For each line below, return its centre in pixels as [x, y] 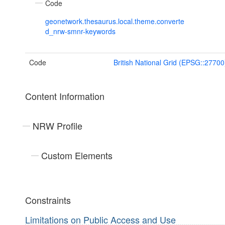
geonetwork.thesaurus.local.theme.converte [115, 21]
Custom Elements [77, 155]
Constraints [48, 200]
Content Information [65, 96]
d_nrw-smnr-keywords [80, 31]
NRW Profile [58, 126]
